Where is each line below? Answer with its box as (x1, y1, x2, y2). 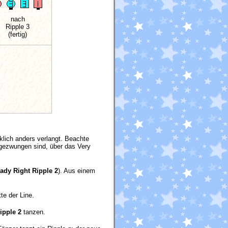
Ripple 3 (6, 23, 30, 31)
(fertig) (8, 31, 27, 39)
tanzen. (21, 208, 45, 216)
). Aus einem (58, 166, 95, 175)
